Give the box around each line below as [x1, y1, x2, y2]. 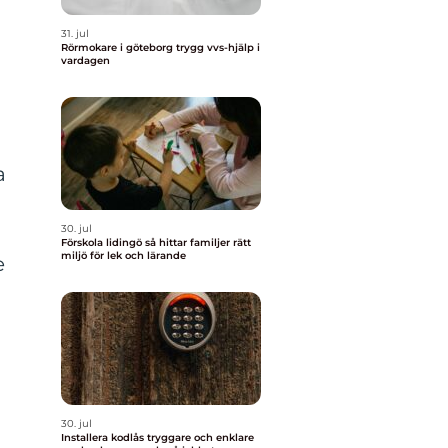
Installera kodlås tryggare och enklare [61, 431, 147, 444]
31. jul [61, 27, 89, 40]
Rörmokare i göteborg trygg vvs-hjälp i [61, 41, 176, 54]
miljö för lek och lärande [61, 249, 186, 262]
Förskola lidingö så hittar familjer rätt [61, 236, 145, 249]
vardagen [61, 54, 110, 67]
